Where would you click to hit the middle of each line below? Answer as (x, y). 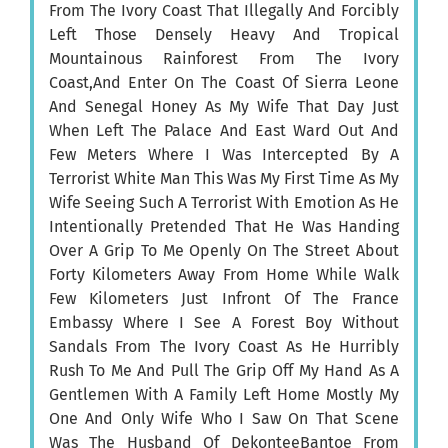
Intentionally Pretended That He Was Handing (224, 227)
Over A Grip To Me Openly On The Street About (224, 251)
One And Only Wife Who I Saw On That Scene (224, 419)
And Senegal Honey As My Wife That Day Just (224, 107)
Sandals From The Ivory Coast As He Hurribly (224, 347)
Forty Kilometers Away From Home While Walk (224, 275)
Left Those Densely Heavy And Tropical (224, 35)
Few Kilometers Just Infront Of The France (224, 299)
